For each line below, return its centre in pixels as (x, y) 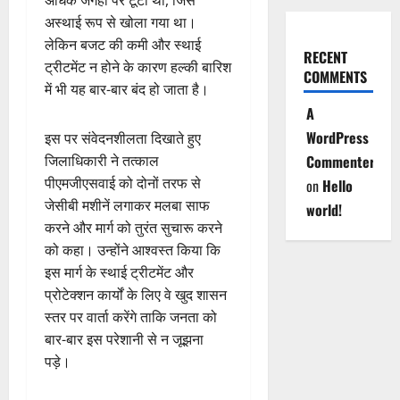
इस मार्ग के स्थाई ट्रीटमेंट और (119, 273)
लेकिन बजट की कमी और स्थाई (123, 45)
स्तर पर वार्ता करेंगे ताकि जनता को (131, 317)
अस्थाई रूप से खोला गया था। (121, 23)
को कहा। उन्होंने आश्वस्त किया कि (133, 250)
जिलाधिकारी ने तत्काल (102, 161)
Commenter (340, 162)
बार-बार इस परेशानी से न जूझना (124, 340)
